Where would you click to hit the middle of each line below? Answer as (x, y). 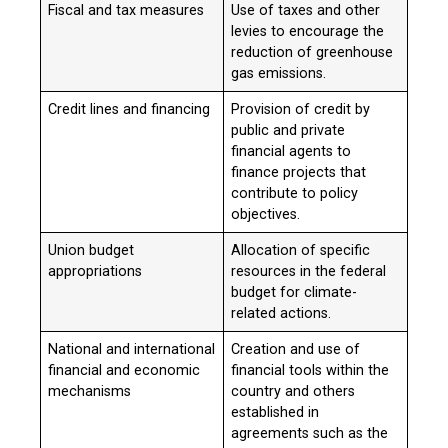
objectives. (266, 215)
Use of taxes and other (306, 11)
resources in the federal (309, 272)
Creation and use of (296, 350)
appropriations (95, 272)
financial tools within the (310, 371)
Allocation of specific (301, 251)
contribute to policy (295, 194)
